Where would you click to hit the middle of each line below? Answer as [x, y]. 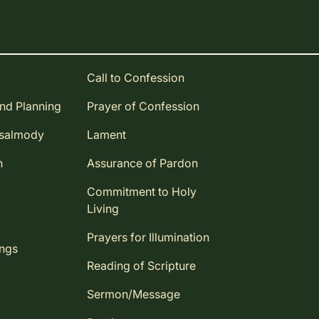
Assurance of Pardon [142, 163]
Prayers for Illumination [148, 237]
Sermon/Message [133, 294]
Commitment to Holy [141, 192]
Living [103, 209]
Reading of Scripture [141, 266]
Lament [106, 135]
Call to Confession [135, 78]
